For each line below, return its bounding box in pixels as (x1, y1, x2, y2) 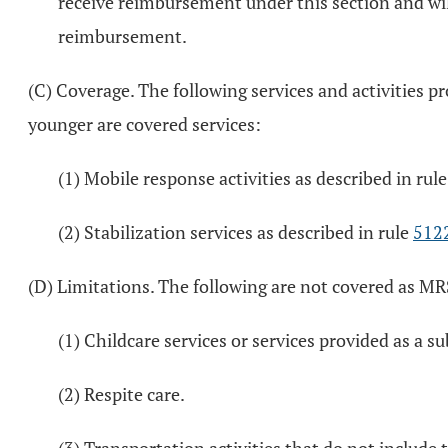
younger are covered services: (28, 112, 261, 136)
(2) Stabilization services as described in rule (58, 220, 413, 244)
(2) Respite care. (58, 382, 185, 406)
